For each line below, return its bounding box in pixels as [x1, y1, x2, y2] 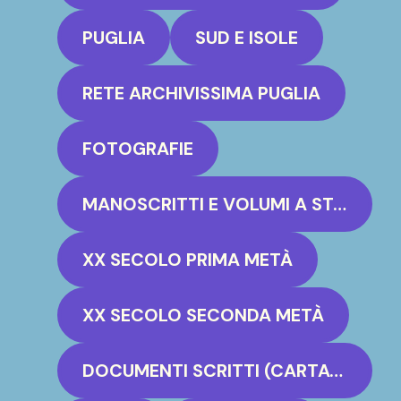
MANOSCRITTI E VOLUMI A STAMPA [333, 192, 346, 216]
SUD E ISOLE [195, 26, 298, 49]
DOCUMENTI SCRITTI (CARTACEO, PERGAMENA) [329, 359, 343, 382]
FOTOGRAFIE [82, 137, 193, 160]
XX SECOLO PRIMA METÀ [82, 248, 293, 271]
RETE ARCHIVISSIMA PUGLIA [82, 81, 320, 105]
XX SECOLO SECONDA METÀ [82, 303, 324, 327]
